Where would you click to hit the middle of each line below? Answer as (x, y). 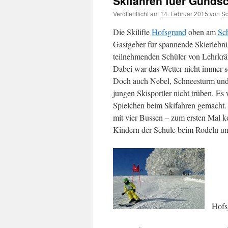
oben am (202, 32)
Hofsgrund (169, 32)
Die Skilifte (132, 32)
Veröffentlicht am (136, 13)
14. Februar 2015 (184, 13)
